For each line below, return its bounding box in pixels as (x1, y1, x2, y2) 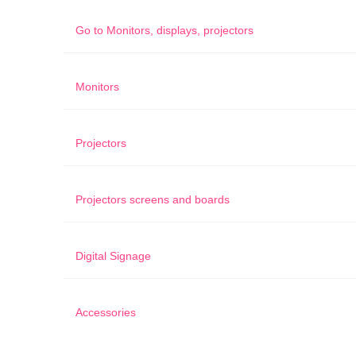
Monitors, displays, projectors (106, 24, 253, 37)
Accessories (75, 306, 136, 319)
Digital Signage (75, 250, 151, 262)
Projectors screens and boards (75, 193, 230, 206)
